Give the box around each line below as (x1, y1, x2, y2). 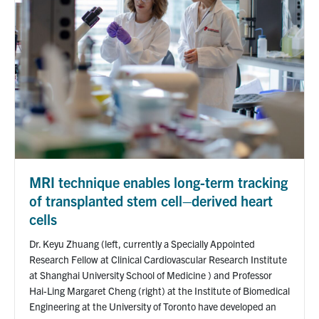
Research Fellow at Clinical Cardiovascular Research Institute (29, 252, 287, 266)
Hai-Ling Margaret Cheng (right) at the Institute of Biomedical (29, 283, 290, 297)
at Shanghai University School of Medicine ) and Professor (29, 268, 272, 281)
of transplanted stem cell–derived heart (29, 191, 273, 209)
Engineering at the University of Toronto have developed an (29, 299, 276, 313)
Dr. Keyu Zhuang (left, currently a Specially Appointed (29, 236, 255, 250)
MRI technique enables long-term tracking (29, 172, 288, 191)
